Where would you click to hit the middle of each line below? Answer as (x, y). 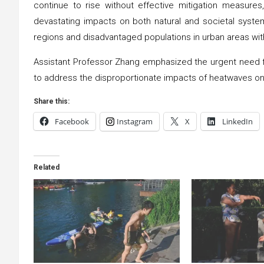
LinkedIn (237, 121)
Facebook (72, 121)
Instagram (135, 121)
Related (47, 167)
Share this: (52, 101)
